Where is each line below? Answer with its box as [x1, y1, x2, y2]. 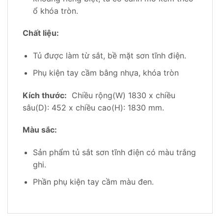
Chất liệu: [23, 28, 59, 38]
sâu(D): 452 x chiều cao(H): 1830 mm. [23, 102, 164, 112]
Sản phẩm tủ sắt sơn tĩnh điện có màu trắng [32, 147, 196, 158]
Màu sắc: [23, 125, 57, 135]
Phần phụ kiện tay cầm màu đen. [32, 176, 154, 187]
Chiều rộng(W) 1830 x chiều [67, 90, 175, 100]
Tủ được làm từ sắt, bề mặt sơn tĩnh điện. [32, 51, 186, 61]
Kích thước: [23, 90, 67, 100]
